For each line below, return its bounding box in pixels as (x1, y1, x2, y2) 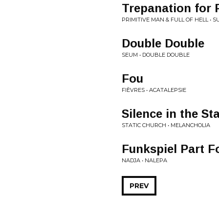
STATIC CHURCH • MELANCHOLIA (122, 122, 210, 129)
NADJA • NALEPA (122, 157, 167, 164)
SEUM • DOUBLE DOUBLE (122, 51, 190, 58)
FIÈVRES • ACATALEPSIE (122, 87, 186, 93)
